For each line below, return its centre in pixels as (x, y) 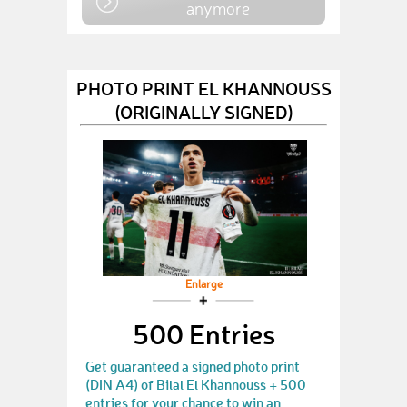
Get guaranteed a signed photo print (193, 366)
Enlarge (203, 285)
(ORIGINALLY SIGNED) (203, 111)
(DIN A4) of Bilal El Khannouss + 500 (196, 384)
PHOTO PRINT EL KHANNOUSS (203, 88)
